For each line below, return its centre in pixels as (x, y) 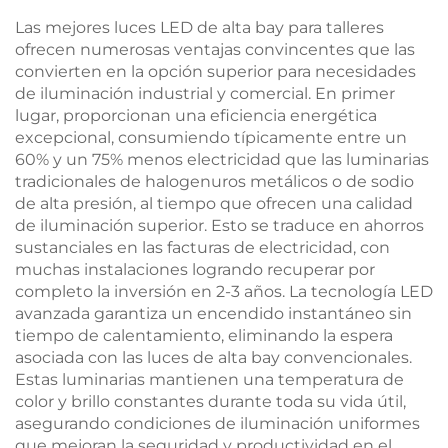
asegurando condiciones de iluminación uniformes (217, 423)
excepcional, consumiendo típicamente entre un (211, 137)
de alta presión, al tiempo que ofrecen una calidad (214, 203)
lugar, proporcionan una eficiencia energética (196, 115)
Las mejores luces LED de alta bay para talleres (199, 27)
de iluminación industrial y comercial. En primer (205, 93)
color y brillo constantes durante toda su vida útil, (210, 401)
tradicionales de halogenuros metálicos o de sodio (214, 181)
